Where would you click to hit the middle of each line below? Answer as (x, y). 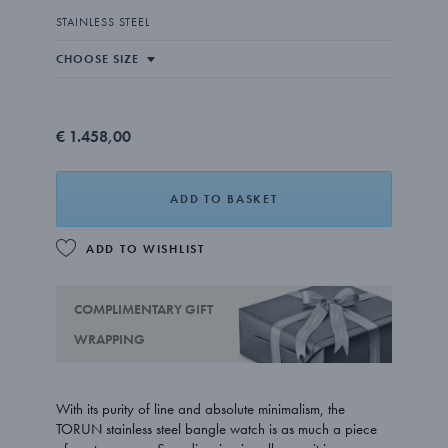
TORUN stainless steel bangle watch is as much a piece (217, 429)
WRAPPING (110, 339)
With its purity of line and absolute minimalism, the (201, 409)
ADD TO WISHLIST (145, 249)
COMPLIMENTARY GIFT (144, 309)
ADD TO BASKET (224, 199)
